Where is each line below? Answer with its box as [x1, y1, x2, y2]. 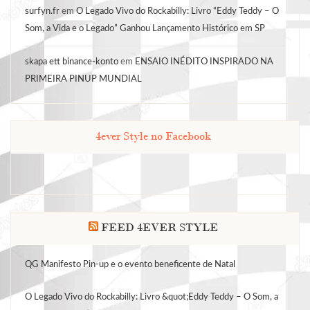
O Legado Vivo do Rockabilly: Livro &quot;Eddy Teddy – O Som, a [25, 291, 278, 302]
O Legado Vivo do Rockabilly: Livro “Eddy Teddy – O [76, 6, 279, 16]
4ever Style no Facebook [95, 129, 211, 143]
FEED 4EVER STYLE [100, 220, 218, 235]
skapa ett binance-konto [25, 56, 118, 66]
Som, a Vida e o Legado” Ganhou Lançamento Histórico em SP [25, 23, 265, 33]
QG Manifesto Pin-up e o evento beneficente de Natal [25, 259, 235, 269]
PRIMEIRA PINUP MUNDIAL [25, 73, 142, 84]
